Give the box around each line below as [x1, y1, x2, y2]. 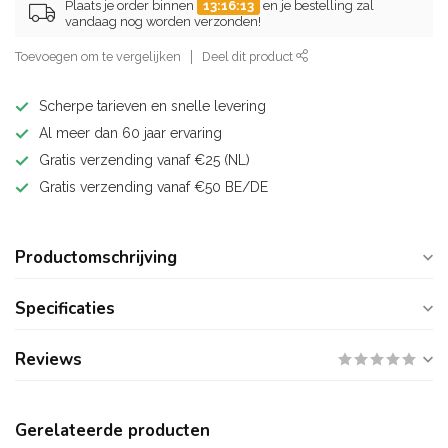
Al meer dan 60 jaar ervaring [39, 125, 222, 141]
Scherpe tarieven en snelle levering [39, 98, 266, 114]
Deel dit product [202, 49, 296, 64]
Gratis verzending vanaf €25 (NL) [39, 152, 250, 168]
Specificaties [15, 297, 115, 320]
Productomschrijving [15, 246, 177, 269]
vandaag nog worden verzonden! [65, 14, 261, 29]
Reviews [15, 348, 82, 371]
